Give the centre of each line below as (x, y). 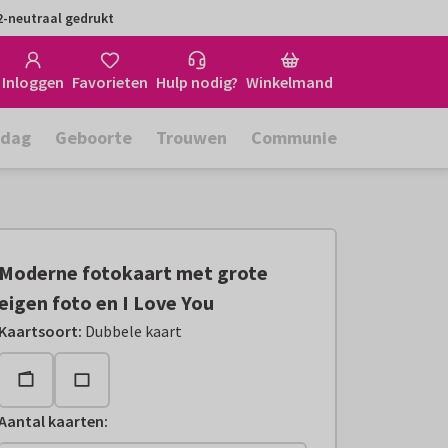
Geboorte (93, 137)
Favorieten (110, 82)
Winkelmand (289, 82)
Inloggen (33, 82)
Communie (294, 137)
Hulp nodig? (197, 82)
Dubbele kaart (134, 331)
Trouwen (191, 137)
